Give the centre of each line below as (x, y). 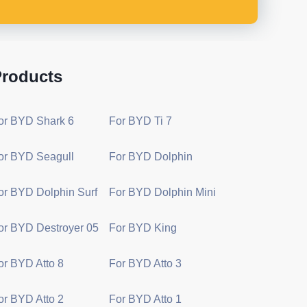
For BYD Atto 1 (145, 299)
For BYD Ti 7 (140, 121)
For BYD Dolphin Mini (162, 192)
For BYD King (143, 228)
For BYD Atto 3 (145, 263)
